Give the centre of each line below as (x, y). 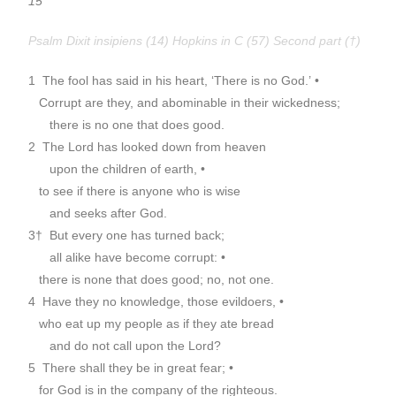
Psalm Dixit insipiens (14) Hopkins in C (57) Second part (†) (195, 41)
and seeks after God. (98, 213)
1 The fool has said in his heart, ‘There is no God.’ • (174, 80)
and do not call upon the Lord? (125, 346)
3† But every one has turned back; (127, 235)
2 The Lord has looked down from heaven (148, 147)
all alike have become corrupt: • (127, 257)
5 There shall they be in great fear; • (131, 368)
